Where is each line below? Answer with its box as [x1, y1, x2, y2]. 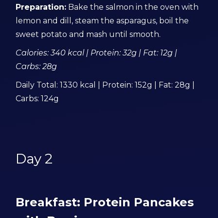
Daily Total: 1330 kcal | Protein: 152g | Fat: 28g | [16, 80, 195, 90]
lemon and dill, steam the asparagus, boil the [16, 16, 189, 25]
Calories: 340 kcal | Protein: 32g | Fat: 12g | [16, 48, 178, 57]
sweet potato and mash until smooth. [16, 30, 161, 39]
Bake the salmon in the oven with [66, 2, 199, 12]
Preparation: [16, 2, 67, 12]
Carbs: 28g [16, 62, 57, 71]
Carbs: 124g [16, 94, 59, 103]
